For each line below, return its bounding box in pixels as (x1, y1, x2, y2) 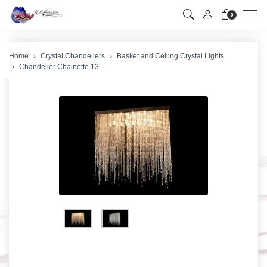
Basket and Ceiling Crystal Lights (117, 52, 224, 60)
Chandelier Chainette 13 (19, 63, 99, 71)
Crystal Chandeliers (41, 52, 105, 60)
